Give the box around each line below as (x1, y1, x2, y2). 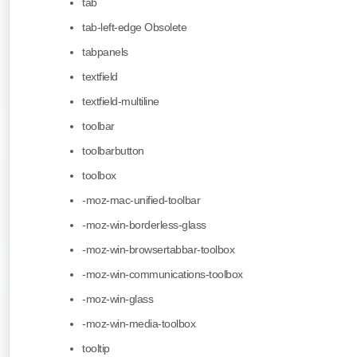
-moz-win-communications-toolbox (82, 268, 243, 281)
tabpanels (82, 45, 128, 59)
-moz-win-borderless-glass (82, 218, 206, 232)
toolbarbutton (82, 144, 144, 158)
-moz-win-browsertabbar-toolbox (82, 243, 234, 257)
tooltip (82, 342, 110, 355)
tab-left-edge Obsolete (82, 21, 186, 34)
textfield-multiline (82, 95, 159, 108)
